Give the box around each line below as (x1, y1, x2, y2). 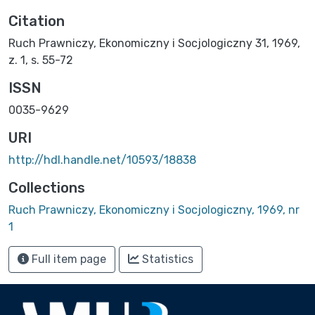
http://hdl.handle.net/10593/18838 (8, 153, 196, 167)
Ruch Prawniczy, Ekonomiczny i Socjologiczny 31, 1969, (8, 36, 300, 50)
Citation (8, 12, 65, 30)
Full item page (29, 252, 106, 266)
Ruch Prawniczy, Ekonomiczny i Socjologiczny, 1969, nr (8, 202, 300, 217)
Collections (8, 179, 85, 196)
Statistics (139, 252, 193, 266)
